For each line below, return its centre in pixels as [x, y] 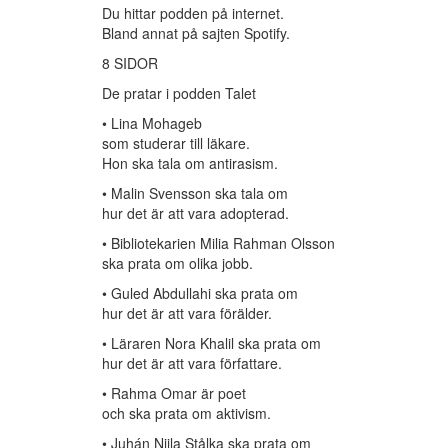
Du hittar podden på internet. [193, 13]
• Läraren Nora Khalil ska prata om [211, 343]
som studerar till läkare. [176, 143]
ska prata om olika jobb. [177, 263]
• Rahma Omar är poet [174, 393]
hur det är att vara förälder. [187, 313]
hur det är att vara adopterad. [195, 213]
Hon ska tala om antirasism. [190, 163]
